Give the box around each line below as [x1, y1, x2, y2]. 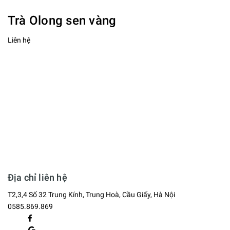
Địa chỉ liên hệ [8, 172, 67, 183]
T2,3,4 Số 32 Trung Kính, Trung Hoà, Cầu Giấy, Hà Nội [8, 190, 175, 199]
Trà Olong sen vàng [8, 13, 117, 28]
